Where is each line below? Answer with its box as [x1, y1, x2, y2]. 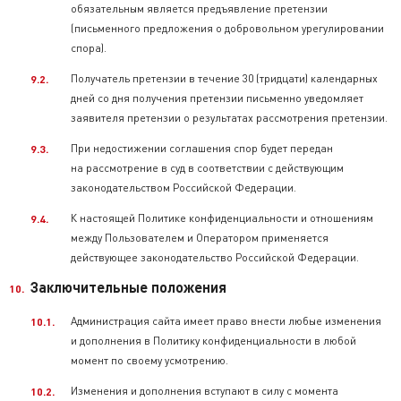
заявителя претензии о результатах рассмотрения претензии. [71, 111, 388, 124]
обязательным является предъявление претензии [71, 2, 328, 15]
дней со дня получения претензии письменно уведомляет [71, 91, 363, 105]
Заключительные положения [30, 278, 226, 295]
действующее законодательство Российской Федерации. [71, 251, 359, 264]
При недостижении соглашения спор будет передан [71, 141, 333, 155]
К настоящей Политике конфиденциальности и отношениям [71, 211, 373, 225]
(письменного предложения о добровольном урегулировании [71, 21, 384, 35]
